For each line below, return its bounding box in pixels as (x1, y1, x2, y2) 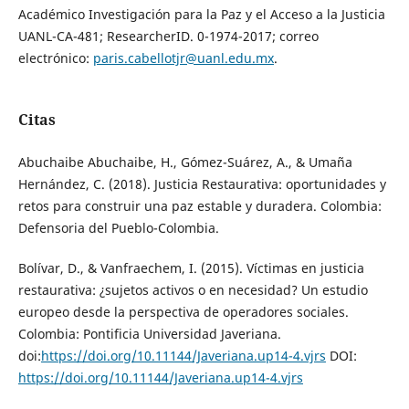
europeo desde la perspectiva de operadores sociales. (17, 303, 349, 321)
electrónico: (17, 49, 93, 68)
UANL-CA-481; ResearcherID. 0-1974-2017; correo (17, 27, 319, 46)
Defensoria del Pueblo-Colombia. (17, 219, 219, 237)
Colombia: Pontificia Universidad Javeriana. (17, 325, 281, 343)
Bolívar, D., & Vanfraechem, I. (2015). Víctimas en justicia (17, 259, 364, 278)
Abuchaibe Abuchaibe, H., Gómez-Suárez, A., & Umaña (17, 153, 352, 172)
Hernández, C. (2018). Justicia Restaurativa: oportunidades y (17, 175, 386, 194)
